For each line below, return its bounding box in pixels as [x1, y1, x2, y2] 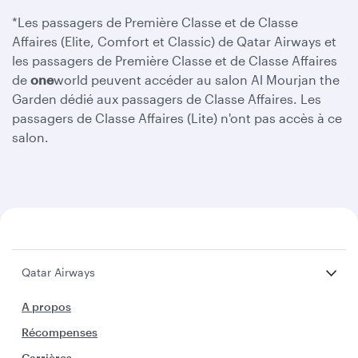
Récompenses [22, 325, 97, 339]
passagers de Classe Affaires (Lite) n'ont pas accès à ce [12, 110, 342, 125]
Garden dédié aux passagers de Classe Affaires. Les [12, 91, 321, 106]
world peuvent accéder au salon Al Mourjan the [54, 72, 340, 87]
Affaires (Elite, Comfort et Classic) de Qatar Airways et [12, 34, 336, 49]
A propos [22, 300, 71, 313]
